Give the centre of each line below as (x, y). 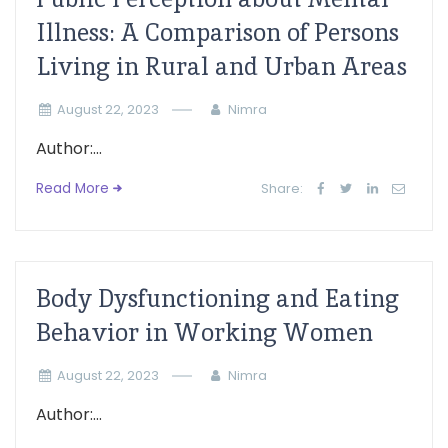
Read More (72, 188)
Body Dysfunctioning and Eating (217, 298)
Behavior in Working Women (204, 332)
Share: (282, 188)
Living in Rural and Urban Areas (221, 66)
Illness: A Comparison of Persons (217, 32)
